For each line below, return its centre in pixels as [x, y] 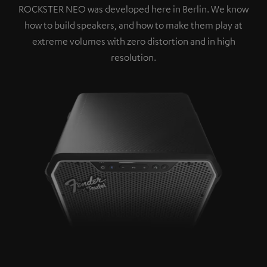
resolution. [133, 57]
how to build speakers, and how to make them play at [133, 25]
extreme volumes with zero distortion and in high [133, 41]
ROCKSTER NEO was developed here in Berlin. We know [133, 9]
